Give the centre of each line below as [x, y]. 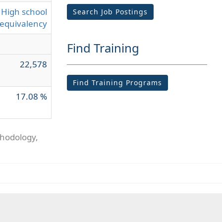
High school [24, 12]
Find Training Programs [117, 83]
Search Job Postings [110, 12]
